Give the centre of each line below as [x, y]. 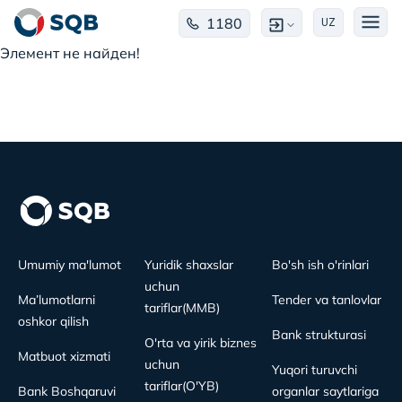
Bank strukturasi [319, 335]
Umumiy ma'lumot [70, 265]
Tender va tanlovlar [326, 300]
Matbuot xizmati [64, 356]
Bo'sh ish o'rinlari [320, 265]
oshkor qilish [53, 321]
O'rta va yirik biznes [201, 343]
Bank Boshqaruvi [67, 391]
